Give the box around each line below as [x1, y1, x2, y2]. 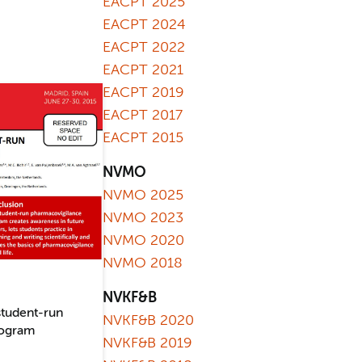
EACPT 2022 [103, 40, 185, 55]
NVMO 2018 [103, 256, 183, 271]
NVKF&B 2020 [103, 314, 194, 328]
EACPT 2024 [103, 18, 186, 32]
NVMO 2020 [103, 234, 184, 248]
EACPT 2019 [103, 86, 184, 100]
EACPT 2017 [103, 108, 183, 123]
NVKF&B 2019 [103, 336, 192, 351]
